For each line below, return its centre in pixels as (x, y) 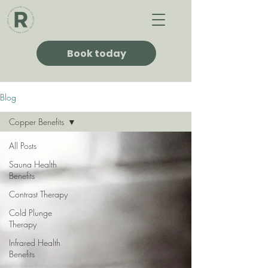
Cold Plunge (31, 213)
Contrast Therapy (38, 194)
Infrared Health (35, 243)
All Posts (23, 146)
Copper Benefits (36, 122)
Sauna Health (33, 164)
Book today (96, 53)
